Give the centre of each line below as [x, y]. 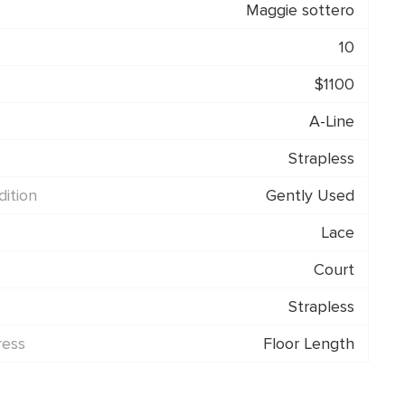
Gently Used [310, 195]
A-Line [331, 121]
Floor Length [308, 343]
